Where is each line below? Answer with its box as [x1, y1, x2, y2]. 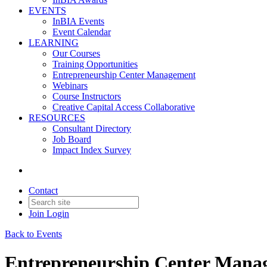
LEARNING [29, 38, 79, 48]
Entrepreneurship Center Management [52, 70, 195, 80]
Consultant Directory [52, 123, 131, 133]
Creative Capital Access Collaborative [52, 102, 195, 112]
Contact [29, 185, 58, 195]
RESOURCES [29, 113, 85, 123]
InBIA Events [52, 16, 104, 26]
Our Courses [52, 48, 100, 58]
